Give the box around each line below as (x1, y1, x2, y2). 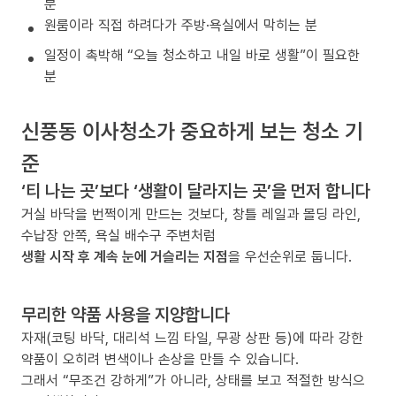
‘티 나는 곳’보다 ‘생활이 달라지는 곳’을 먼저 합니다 (21, 178, 370, 202)
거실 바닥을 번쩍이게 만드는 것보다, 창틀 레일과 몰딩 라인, (21, 203, 361, 224)
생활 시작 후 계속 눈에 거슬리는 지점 (21, 246, 228, 266)
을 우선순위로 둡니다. (228, 246, 352, 266)
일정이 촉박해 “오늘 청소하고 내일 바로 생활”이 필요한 (44, 44, 360, 65)
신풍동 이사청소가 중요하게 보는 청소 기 (21, 115, 363, 145)
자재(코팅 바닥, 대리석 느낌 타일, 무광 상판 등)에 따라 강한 (21, 327, 363, 347)
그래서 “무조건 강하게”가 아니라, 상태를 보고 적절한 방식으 (21, 369, 365, 390)
